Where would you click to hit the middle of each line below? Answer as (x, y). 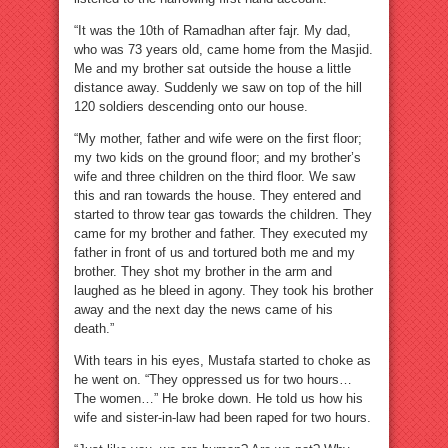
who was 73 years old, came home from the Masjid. (223, 49)
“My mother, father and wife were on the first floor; (218, 138)
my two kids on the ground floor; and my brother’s (217, 157)
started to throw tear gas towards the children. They (223, 214)
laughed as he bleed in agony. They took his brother (223, 290)
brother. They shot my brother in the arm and (203, 271)
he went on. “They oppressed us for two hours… (213, 379)
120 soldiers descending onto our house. (191, 106)
